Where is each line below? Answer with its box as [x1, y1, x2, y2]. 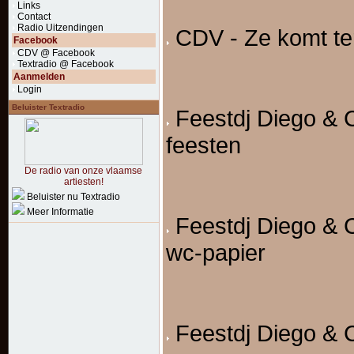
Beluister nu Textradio [27, 191, 120, 202]
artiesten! [64, 176, 104, 187]
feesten [166, 132, 241, 158]
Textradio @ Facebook [17, 58, 114, 70]
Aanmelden [13, 71, 65, 82]
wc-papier [166, 239, 265, 265]
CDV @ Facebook [17, 47, 95, 58]
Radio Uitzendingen [17, 22, 104, 33]
